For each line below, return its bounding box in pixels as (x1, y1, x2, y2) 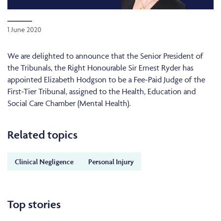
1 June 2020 (7, 25, 41, 34)
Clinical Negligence (15, 156, 74, 166)
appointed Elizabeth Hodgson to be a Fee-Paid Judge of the (7, 74, 205, 84)
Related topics (7, 128, 77, 142)
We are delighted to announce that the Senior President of (7, 50, 203, 61)
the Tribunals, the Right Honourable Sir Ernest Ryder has (7, 62, 193, 73)
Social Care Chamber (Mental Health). (7, 98, 131, 108)
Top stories (7, 197, 61, 211)
